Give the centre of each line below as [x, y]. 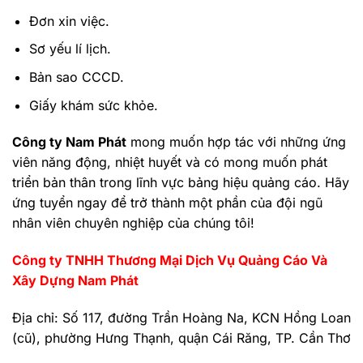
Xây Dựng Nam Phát [75, 281]
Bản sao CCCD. [76, 77]
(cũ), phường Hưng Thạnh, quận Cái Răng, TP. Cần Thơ [181, 338]
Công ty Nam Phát [69, 142]
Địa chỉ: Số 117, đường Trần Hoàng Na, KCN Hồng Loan [181, 318]
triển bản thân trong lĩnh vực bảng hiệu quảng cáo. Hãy [181, 183]
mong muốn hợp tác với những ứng [236, 142]
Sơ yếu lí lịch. [70, 49]
